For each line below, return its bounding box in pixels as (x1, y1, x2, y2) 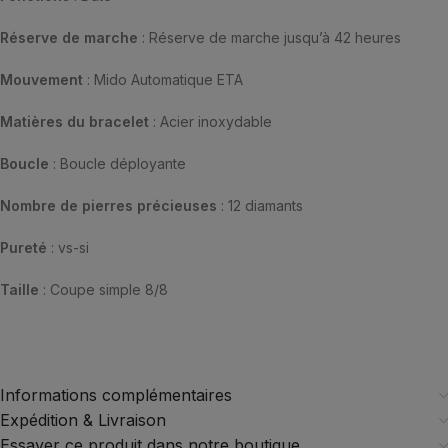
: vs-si (47, 239, 89, 256)
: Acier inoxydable (149, 113, 272, 130)
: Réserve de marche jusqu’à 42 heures (138, 29, 401, 46)
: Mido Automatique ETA (83, 71, 243, 88)
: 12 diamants (221, 197, 303, 214)
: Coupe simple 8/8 (43, 281, 168, 298)
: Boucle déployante (49, 155, 186, 172)
